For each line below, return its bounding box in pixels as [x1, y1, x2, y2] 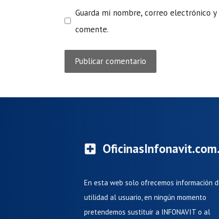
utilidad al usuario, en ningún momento [84, 193, 206, 202]
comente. [75, 23, 109, 35]
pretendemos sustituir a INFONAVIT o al [84, 207, 210, 217]
